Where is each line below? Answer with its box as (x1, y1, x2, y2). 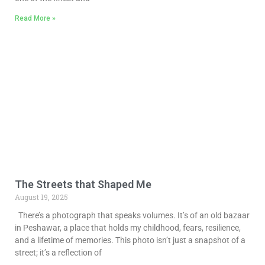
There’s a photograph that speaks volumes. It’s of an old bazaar (15, 211, 250, 221)
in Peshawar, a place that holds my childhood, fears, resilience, (15, 223, 241, 233)
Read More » (15, 14, 56, 23)
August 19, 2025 (15, 192, 68, 202)
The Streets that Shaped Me (15, 178, 151, 191)
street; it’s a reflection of (15, 248, 102, 258)
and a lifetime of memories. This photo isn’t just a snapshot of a (15, 235, 245, 245)
